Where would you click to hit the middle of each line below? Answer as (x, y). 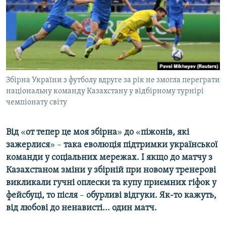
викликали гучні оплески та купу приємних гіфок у (111, 183)
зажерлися (28, 145)
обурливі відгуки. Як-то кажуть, (151, 196)
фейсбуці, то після (43, 196)
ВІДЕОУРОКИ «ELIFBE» (51, 9)
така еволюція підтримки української (140, 145)
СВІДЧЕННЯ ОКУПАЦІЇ (49, 27)
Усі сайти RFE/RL (50, 110)
